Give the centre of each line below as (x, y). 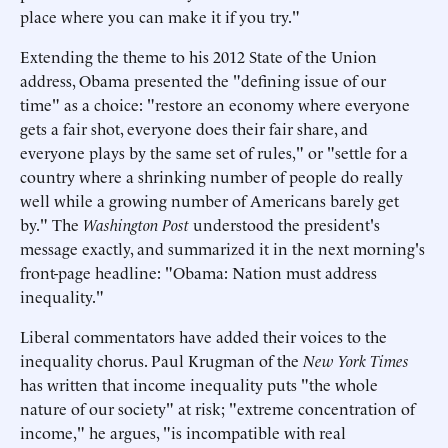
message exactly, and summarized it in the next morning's (222, 248)
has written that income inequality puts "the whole (199, 384)
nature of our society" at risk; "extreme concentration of (217, 408)
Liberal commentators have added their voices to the (203, 336)
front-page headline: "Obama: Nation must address (198, 272)
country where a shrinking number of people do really (211, 176)
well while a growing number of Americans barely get (209, 200)
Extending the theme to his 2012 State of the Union (198, 56)
